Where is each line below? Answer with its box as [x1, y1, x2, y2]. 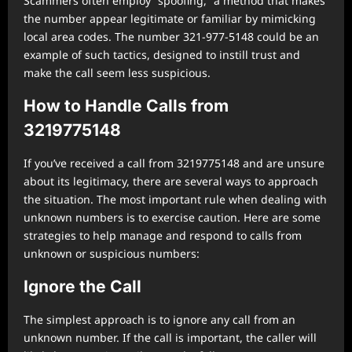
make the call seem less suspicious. [24, 65, 211, 80]
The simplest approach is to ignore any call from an [24, 312, 295, 327]
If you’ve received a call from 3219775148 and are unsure [24, 156, 324, 170]
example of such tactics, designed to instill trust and [24, 47, 300, 62]
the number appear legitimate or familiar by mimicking [24, 11, 316, 26]
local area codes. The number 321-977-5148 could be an [24, 29, 319, 44]
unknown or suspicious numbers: [24, 246, 200, 261]
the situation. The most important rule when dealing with [24, 192, 327, 207]
